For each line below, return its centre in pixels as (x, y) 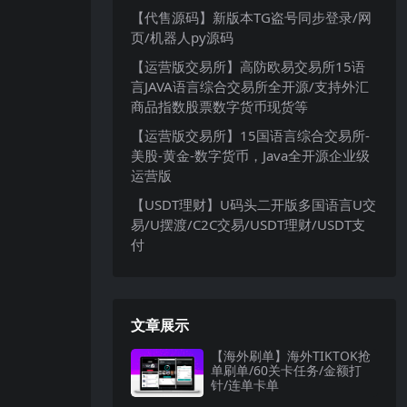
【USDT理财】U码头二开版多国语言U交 (253, 204)
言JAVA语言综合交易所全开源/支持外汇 (250, 86)
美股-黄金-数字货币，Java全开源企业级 (250, 155)
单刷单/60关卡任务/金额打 (286, 370)
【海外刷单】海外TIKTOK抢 (291, 356)
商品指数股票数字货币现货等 (219, 106)
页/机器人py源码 (182, 37)
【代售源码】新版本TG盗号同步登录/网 (251, 17)
